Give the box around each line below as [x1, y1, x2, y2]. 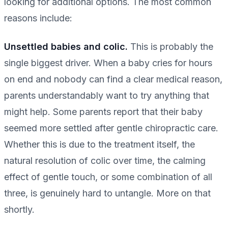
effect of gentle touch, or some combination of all [4, 172, 212, 183]
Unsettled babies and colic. [4, 41, 128, 52]
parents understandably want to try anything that [4, 90, 209, 101]
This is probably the [128, 41, 213, 52]
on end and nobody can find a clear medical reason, [4, 74, 222, 85]
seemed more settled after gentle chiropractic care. [4, 123, 218, 134]
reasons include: [4, 13, 72, 24]
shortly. [4, 204, 35, 215]
